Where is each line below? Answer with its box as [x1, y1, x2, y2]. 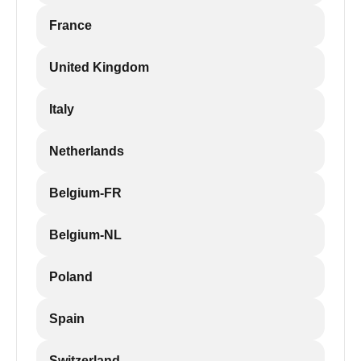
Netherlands [49, 144, 124, 158]
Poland [49, 270, 93, 284]
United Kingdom [49, 60, 149, 74]
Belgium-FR [49, 186, 122, 200]
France [49, 19, 92, 32]
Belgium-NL [49, 228, 122, 242]
